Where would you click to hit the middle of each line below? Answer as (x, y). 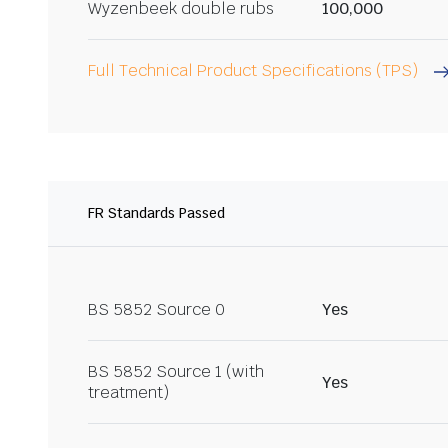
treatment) (128, 393)
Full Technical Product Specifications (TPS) (253, 71)
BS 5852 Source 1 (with (176, 372)
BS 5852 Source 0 (156, 310)
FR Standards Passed (156, 213)
